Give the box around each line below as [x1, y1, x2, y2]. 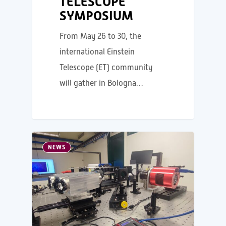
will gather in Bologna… [60, 79, 144, 88]
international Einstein [60, 47, 135, 57]
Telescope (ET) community [60, 63, 153, 73]
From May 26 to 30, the [60, 32, 142, 41]
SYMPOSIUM [60, 8, 134, 24]
